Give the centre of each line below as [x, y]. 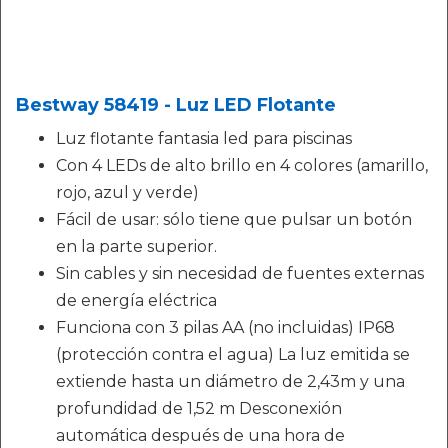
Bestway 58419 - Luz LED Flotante [176, 105]
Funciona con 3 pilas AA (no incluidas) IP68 [225, 327]
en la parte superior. [136, 246]
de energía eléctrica [136, 300]
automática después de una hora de [200, 435]
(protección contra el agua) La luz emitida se [233, 354]
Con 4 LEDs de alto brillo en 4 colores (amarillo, [242, 165]
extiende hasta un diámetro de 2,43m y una [230, 381]
